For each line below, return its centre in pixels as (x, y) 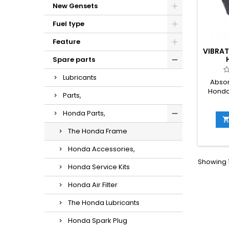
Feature (66, 42)
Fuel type (68, 24)
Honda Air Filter (93, 185)
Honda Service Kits (99, 167)
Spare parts (74, 60)
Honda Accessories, (101, 149)
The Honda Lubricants (104, 203)
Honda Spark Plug (98, 221)
